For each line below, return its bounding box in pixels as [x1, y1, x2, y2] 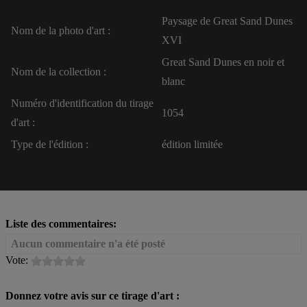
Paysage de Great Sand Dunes [162, 15, 293, 27]
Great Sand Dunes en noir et [162, 56, 284, 69]
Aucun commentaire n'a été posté [11, 238, 165, 250]
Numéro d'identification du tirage [11, 97, 153, 110]
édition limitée [162, 138, 223, 151]
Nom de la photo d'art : [11, 25, 110, 37]
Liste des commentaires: [5, 218, 116, 230]
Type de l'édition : [11, 138, 88, 151]
